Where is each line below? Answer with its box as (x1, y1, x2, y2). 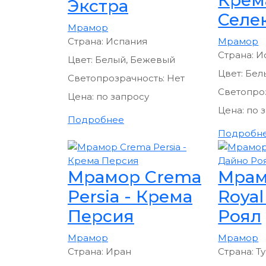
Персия (68, 205, 134, 226)
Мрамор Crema (68, 166, 201, 187)
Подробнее (68, 113, 124, 125)
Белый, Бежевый (95, 53, 175, 65)
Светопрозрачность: (68, 72, 167, 84)
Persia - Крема (68, 186, 192, 207)
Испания (106, 35, 147, 47)
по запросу (96, 90, 149, 102)
